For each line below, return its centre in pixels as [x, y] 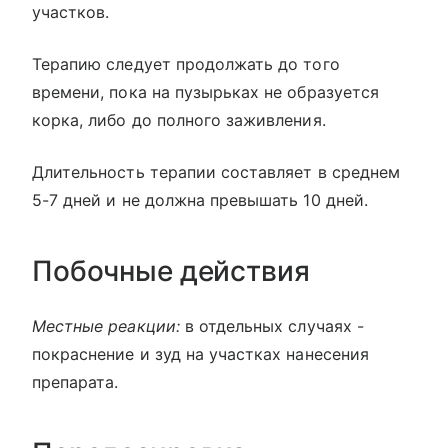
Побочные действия [171, 271]
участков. [71, 12]
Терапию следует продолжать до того [186, 64]
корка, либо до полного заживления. [179, 120]
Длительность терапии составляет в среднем [216, 172]
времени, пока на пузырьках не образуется [205, 92]
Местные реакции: [106, 326]
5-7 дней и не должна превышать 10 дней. [200, 200]
